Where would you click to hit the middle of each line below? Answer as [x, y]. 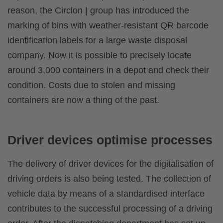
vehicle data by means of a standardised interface [106, 194]
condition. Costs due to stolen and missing [91, 85]
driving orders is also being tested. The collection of [109, 179]
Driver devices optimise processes [110, 140]
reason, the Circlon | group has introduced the [98, 11]
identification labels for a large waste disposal [97, 41]
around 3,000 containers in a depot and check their [108, 70]
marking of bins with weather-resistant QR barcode [108, 26]
